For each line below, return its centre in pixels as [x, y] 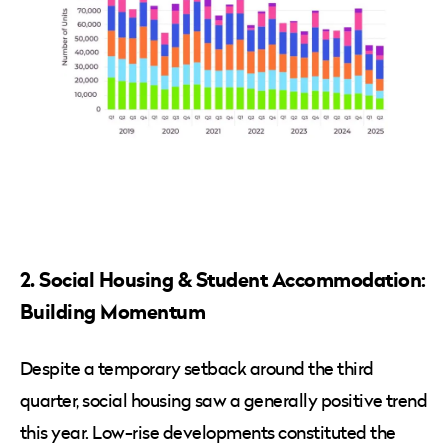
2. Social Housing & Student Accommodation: [223, 280]
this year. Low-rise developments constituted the [208, 433]
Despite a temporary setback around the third [197, 369]
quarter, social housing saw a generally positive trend [224, 401]
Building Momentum [113, 312]
